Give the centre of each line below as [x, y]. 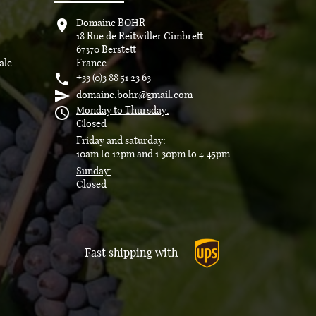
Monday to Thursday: [123, 111]
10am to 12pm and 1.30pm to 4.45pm [153, 154]
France [91, 63]
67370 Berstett [106, 50]
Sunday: [94, 171]
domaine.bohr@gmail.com [134, 95]
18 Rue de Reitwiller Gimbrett [140, 37]
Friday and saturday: [121, 141]
